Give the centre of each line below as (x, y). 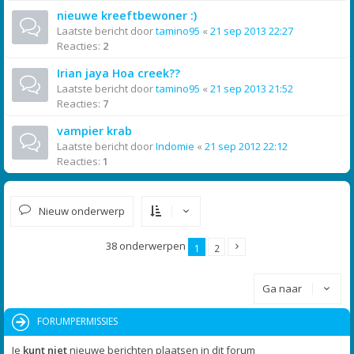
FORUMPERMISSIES (77, 321)
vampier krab (94, 131)
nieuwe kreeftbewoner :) (127, 15)
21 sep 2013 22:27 (252, 31)
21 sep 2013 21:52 (252, 88)
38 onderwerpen (147, 246)
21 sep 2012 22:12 (246, 146)
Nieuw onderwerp (82, 211)
